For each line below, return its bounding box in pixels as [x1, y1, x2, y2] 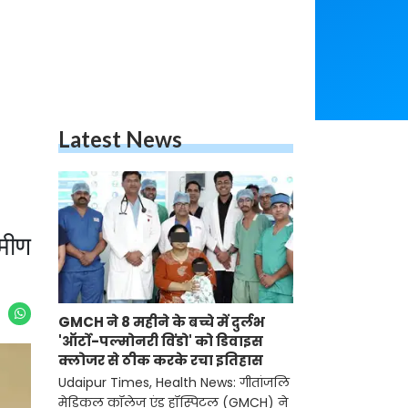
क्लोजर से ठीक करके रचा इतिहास [58, 351, 263, 371]
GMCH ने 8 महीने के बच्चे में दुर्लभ [58, 312, 265, 332]
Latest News [58, 126, 182, 152]
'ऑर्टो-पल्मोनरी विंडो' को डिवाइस [58, 331, 263, 352]
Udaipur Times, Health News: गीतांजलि [58, 373, 290, 393]
